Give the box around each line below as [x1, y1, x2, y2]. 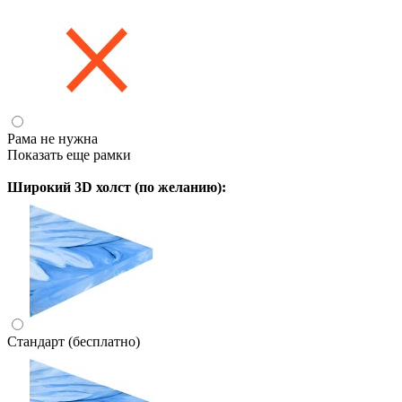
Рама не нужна [7, 130, 98, 146]
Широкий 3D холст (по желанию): [7, 179, 226, 195]
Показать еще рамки [7, 146, 131, 162]
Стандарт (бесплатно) [7, 333, 140, 349]
